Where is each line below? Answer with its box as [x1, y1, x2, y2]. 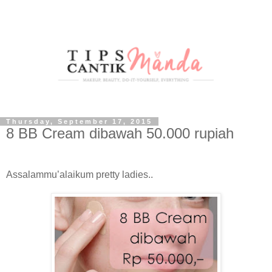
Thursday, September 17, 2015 [6, 118, 152, 126]
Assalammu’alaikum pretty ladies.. [6, 169, 153, 180]
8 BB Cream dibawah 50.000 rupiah [6, 125, 234, 142]
